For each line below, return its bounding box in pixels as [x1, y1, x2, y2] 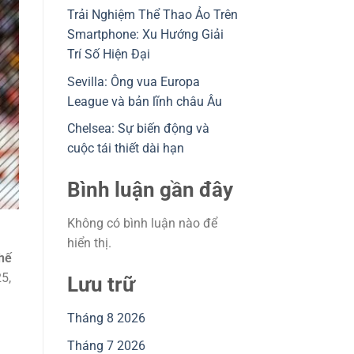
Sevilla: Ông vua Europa [66, 73, 200, 89]
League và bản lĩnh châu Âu [66, 93, 222, 109]
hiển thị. [66, 235, 111, 251]
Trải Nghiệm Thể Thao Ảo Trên [66, 7, 238, 23]
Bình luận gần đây [66, 178, 233, 202]
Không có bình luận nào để [66, 216, 217, 232]
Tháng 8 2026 [66, 311, 145, 326]
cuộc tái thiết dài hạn [66, 141, 184, 156]
